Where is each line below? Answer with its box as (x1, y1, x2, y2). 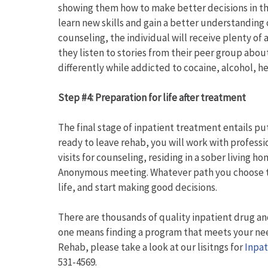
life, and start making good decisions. (58, 181, 217, 194)
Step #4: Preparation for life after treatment (58, 91, 246, 104)
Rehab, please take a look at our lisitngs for (58, 240, 245, 254)
